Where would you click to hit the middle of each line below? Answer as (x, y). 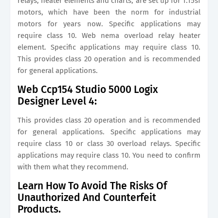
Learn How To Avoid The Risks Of (92, 186)
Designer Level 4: (57, 101)
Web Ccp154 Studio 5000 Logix (88, 90)
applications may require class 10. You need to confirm (109, 155)
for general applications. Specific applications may (109, 132)
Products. (39, 209)
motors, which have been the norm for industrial (109, 12)
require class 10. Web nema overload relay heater (109, 36)
